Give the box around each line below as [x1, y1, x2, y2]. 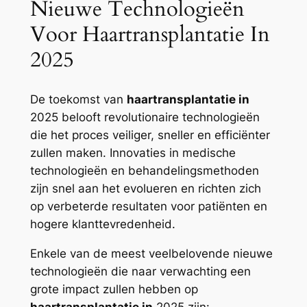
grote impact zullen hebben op [29, 282, 198, 296]
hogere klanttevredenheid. [29, 217, 175, 232]
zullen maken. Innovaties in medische [29, 146, 236, 160]
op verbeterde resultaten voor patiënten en [29, 199, 267, 214]
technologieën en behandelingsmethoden [29, 164, 259, 178]
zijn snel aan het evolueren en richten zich [29, 182, 261, 196]
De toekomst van [29, 93, 127, 107]
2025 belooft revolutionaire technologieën [29, 110, 260, 125]
